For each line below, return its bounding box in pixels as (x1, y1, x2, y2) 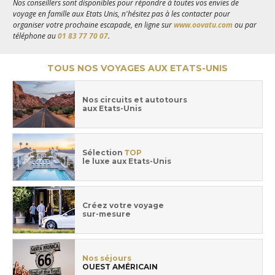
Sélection (82, 148, 123, 158)
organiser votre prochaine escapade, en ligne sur (13, 20, 174, 31)
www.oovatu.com (174, 20, 233, 31)
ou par (233, 20, 257, 31)
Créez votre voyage (82, 201, 164, 211)
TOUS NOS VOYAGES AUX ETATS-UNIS (47, 63, 228, 74)
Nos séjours (82, 254, 131, 263)
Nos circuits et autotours (82, 95, 187, 105)
